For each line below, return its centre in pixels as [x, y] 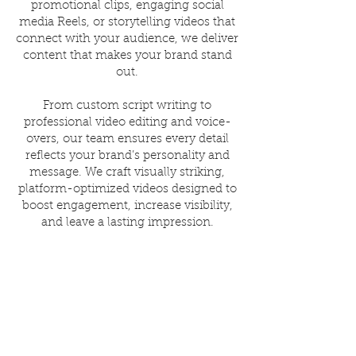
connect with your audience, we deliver [127, 39]
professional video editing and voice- [127, 123]
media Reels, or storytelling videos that [127, 23]
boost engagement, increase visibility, [127, 206]
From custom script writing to [127, 106]
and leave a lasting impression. [127, 223]
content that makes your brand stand [127, 56]
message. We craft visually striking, [127, 173]
